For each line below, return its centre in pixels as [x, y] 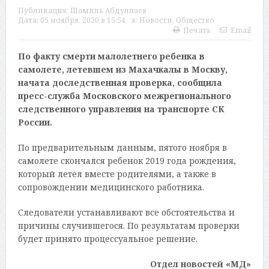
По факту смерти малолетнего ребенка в [111, 56]
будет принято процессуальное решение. [107, 239]
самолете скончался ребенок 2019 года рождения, [127, 161]
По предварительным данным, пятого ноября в [122, 148]
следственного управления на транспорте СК [121, 109]
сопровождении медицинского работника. [111, 187]
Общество [195, 20]
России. [35, 122]
